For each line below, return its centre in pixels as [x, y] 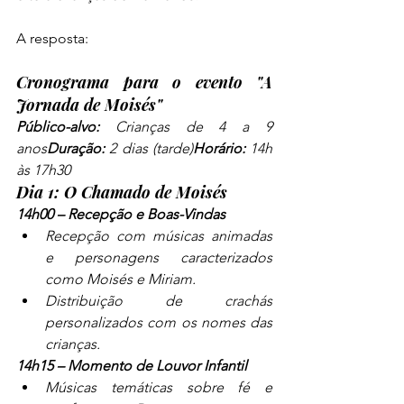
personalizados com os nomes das [159, 323]
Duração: [76, 149]
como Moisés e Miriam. [120, 280]
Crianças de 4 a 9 [186, 127]
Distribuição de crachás [159, 301]
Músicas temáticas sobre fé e [159, 388]
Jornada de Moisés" [89, 105]
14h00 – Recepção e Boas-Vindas [121, 215]
